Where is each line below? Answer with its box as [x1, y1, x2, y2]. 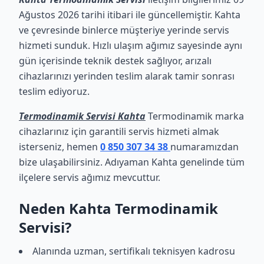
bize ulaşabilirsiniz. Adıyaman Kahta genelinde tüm [19, 156, 245, 169]
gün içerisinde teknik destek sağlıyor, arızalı [19, 54, 212, 67]
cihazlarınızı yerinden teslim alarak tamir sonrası [19, 70, 235, 82]
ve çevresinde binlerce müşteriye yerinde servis [19, 24, 229, 37]
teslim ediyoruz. [19, 85, 90, 98]
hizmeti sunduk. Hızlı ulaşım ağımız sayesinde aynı [19, 39, 242, 52]
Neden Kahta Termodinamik [19, 199, 218, 218]
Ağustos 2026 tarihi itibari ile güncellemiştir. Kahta [19, 8, 240, 21]
